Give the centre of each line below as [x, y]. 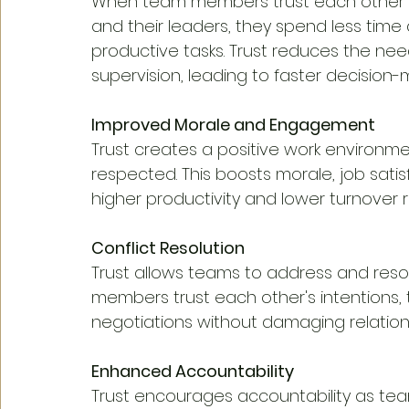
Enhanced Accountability [193, 371]
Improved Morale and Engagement [233, 124]
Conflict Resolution [168, 247]
